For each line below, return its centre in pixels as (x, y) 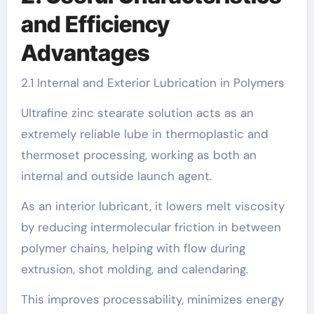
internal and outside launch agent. (116, 176)
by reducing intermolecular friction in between (151, 227)
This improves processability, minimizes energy (152, 299)
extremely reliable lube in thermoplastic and (144, 134)
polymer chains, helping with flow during (133, 248)
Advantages (85, 53)
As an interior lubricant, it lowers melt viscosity (152, 206)
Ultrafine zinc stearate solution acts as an (137, 112)
